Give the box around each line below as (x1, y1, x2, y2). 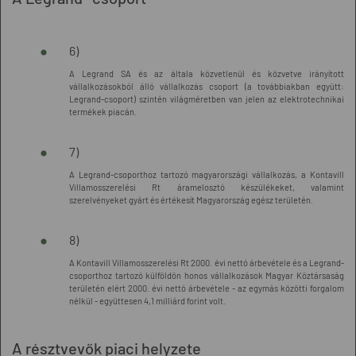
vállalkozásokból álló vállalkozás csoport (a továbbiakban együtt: (69, 81, 344, 91)
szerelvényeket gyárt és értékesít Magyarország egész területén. (69, 195, 313, 205)
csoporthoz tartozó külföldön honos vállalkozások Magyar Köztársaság (69, 270, 344, 281)
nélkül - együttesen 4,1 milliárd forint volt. (69, 296, 226, 306)
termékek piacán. (69, 106, 137, 117)
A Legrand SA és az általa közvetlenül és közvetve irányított (69, 68, 344, 79)
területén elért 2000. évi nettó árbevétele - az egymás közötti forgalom (69, 283, 344, 293)
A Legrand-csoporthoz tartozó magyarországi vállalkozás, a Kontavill (69, 169, 344, 180)
